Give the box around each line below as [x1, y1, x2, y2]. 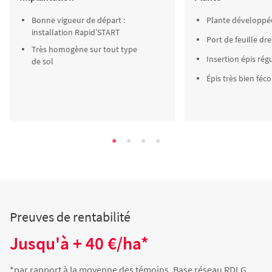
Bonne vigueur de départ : [32, 15, 125, 25]
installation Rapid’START [32, 27, 120, 38]
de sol [32, 56, 53, 67]
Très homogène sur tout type [32, 44, 137, 55]
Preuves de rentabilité [10, 208, 131, 225]
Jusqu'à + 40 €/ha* [10, 232, 149, 254]
